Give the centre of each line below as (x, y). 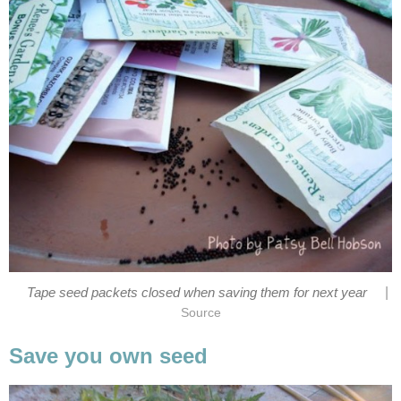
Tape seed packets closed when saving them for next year (199, 293)
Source (200, 313)
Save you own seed (108, 356)
